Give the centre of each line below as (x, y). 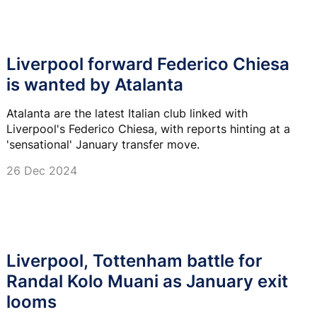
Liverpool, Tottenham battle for (134, 260)
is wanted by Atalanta (95, 85)
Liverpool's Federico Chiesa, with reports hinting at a (148, 129)
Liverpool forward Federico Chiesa (148, 64)
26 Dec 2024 (42, 171)
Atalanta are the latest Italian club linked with (127, 114)
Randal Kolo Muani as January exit (147, 281)
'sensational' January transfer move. (103, 145)
